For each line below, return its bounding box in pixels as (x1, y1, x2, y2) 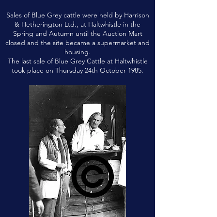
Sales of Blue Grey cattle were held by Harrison (6, 11, 149, 19)
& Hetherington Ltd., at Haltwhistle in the (15, 20, 140, 29)
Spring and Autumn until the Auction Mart (13, 29, 142, 38)
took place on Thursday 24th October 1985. (12, 66, 143, 75)
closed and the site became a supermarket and (5, 38, 150, 47)
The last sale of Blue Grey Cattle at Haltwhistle (7, 57, 148, 65)
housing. (64, 47, 91, 56)
